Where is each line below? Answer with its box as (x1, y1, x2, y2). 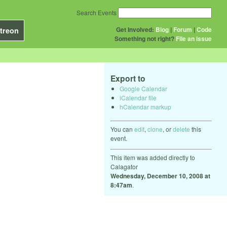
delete (173, 124, 190, 133)
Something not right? (115, 34, 174, 43)
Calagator (110, 162, 138, 171)
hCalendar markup (120, 102, 171, 111)
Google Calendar (120, 84, 167, 93)
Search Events (77, 8, 117, 17)
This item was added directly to (110, 153, 195, 162)
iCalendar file (120, 93, 157, 102)
